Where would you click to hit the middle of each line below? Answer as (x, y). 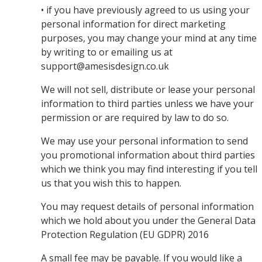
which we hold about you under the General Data (148, 220)
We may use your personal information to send (144, 141)
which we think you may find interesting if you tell (149, 169)
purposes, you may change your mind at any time (149, 38)
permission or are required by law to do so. (135, 118)
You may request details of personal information (147, 206)
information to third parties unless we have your (147, 104)
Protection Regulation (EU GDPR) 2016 (125, 235)
